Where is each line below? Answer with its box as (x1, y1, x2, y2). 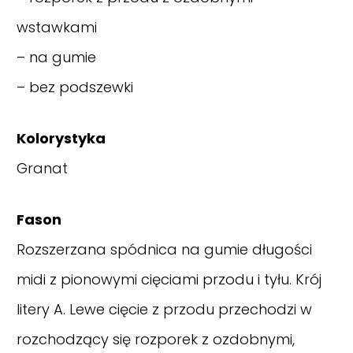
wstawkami (17, 17, 97, 38)
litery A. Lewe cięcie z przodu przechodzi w (17, 299, 312, 320)
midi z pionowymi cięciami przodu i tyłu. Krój (17, 269, 321, 290)
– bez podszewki (17, 77, 133, 98)
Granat (17, 158, 68, 179)
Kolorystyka (17, 128, 106, 149)
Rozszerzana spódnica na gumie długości (17, 240, 312, 260)
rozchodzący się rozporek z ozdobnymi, (17, 329, 295, 350)
